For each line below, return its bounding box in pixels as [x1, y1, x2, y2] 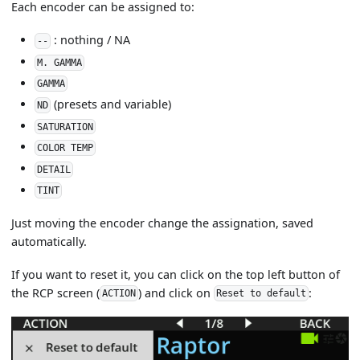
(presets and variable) [50, 96, 171, 112]
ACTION [102, 288, 137, 300]
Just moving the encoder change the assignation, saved [11, 215, 314, 231]
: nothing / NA [50, 32, 130, 48]
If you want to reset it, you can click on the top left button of [11, 266, 341, 282]
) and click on [138, 284, 215, 301]
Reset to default [216, 288, 307, 300]
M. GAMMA [37, 56, 83, 68]
